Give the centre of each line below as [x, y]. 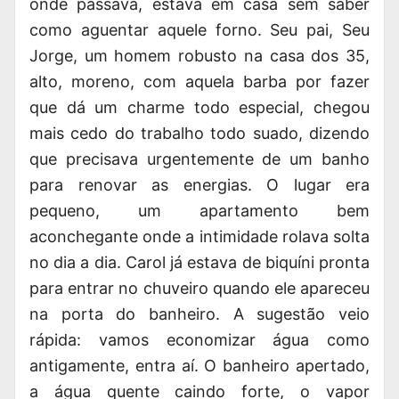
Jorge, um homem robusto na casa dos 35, [199, 56]
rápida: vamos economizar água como [199, 340]
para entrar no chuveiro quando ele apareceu [199, 288]
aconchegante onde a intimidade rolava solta [199, 236]
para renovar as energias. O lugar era [199, 185]
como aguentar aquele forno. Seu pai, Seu [199, 30]
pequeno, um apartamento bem [199, 211]
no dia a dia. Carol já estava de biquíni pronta [199, 262]
